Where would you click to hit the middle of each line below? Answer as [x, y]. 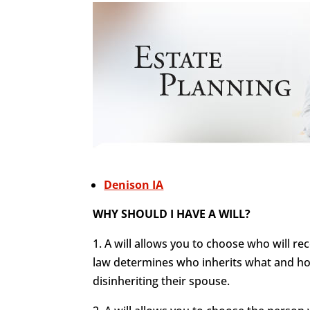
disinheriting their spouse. [162, 281]
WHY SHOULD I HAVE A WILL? [172, 213]
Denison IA [134, 184]
